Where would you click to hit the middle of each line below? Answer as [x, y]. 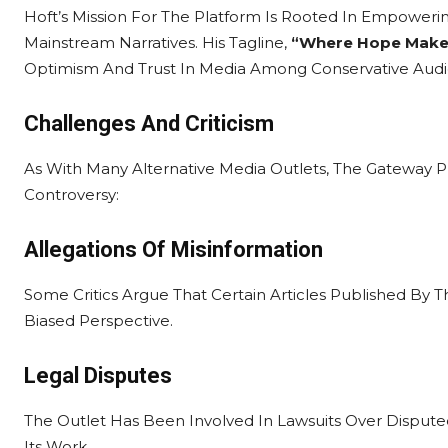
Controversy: [71, 194]
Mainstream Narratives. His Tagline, [157, 42]
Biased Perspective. [98, 320]
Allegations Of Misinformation [173, 249]
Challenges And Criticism [149, 123]
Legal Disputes [98, 375]
